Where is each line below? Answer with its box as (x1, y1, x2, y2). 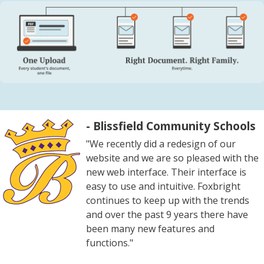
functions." (86, 236, 133, 250)
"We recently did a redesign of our (86, 137, 236, 151)
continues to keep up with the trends (86, 194, 249, 207)
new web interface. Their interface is (86, 166, 246, 179)
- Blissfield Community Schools (86, 118, 256, 134)
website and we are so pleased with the (86, 151, 259, 165)
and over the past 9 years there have (86, 208, 248, 222)
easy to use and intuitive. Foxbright (86, 180, 240, 193)
